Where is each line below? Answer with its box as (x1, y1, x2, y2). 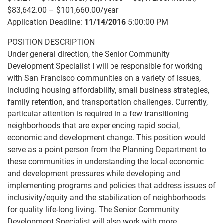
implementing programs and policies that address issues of (7, 181, 216, 190)
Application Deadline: (7, 17, 84, 27)
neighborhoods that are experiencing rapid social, (7, 121, 180, 130)
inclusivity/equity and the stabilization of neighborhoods (7, 193, 206, 202)
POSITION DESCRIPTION (7, 37, 95, 47)
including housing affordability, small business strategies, (7, 85, 209, 95)
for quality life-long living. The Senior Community (7, 205, 179, 214)
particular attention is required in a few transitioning (7, 109, 189, 118)
